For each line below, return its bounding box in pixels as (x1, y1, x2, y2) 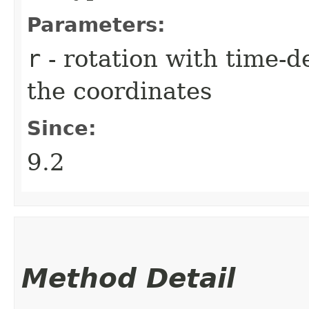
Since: (27, 116, 97, 140)
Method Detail (21, 262, 235, 294)
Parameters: (27, 12, 166, 37)
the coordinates (27, 77, 212, 105)
